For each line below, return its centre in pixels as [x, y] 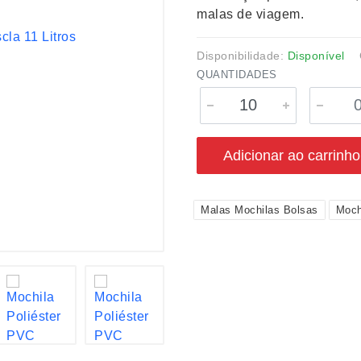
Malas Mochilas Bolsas [259, 210]
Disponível [316, 56]
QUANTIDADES [237, 75]
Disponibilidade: [242, 56]
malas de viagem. [250, 14]
